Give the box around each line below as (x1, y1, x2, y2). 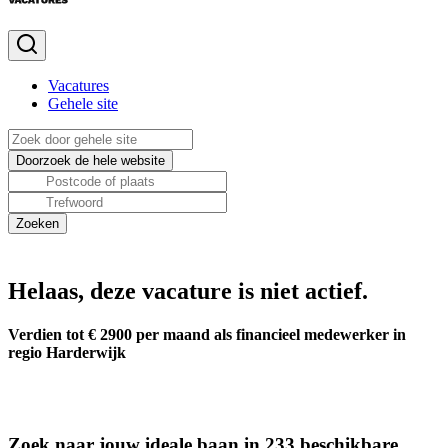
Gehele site (48, 95, 118, 112)
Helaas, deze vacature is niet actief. (8, 278, 368, 304)
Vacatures (48, 77, 109, 94)
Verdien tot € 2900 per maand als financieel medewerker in (8, 326, 406, 344)
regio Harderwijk (8, 344, 126, 362)
